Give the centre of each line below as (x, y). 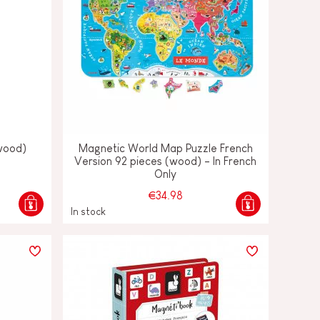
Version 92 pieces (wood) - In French (166, 161)
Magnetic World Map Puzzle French (165, 148)
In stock (88, 211)
